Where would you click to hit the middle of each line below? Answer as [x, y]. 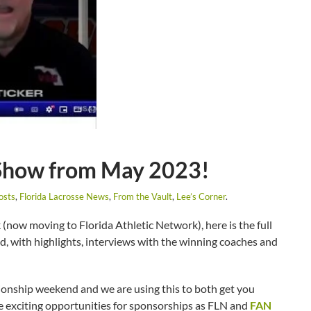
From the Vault [143, 197]
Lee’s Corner [201, 197]
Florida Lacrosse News [64, 197]
